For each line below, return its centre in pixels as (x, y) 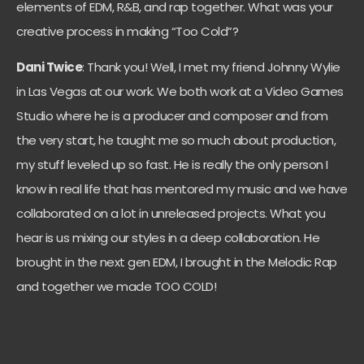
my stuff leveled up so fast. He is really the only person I (172, 165)
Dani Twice (49, 67)
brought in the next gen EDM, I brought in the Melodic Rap (177, 262)
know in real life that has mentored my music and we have (182, 189)
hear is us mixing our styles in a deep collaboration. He (168, 238)
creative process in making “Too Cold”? (127, 31)
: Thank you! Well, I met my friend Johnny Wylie (211, 67)
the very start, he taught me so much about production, (176, 141)
